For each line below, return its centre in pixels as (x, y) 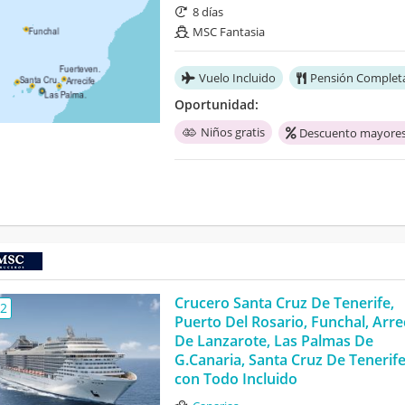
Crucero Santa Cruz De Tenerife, (284, 303)
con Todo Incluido (235, 379)
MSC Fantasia (228, 32)
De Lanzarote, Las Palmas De (273, 341)
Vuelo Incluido (237, 78)
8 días (207, 12)
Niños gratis (232, 132)
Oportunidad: (216, 105)
